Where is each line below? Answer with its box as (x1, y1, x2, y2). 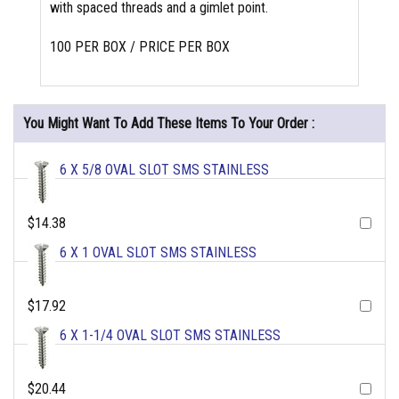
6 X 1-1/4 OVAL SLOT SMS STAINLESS (60, 327, 281, 345)
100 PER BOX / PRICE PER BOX (50, 38, 230, 56)
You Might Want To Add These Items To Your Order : (23, 115, 314, 133)
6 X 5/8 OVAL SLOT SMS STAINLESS (60, 161, 269, 179)
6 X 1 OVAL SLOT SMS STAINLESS (60, 244, 256, 262)
